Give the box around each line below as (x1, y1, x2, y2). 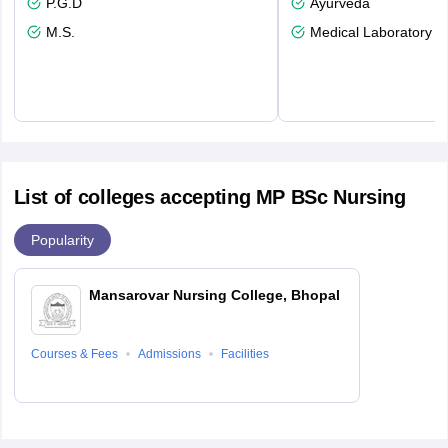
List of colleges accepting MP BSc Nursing (13, 186, 406, 208)
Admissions (137, 347, 201, 361)
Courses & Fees (30, 347, 118, 361)
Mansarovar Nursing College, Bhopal (88, 287, 340, 303)
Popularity (30, 231, 94, 248)
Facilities (220, 347, 269, 361)
